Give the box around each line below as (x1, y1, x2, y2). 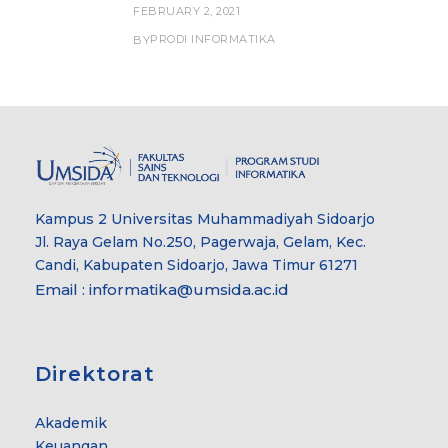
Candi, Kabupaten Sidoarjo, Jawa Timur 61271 (35, 255, 358, 274)
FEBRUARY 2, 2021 (133, 4, 240, 19)
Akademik (35, 413, 107, 432)
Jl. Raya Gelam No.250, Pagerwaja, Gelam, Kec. (35, 232, 366, 251)
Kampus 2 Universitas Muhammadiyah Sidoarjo (35, 209, 375, 228)
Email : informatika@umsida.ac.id (35, 279, 289, 299)
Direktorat (35, 361, 155, 386)
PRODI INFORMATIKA (150, 32, 276, 47)
